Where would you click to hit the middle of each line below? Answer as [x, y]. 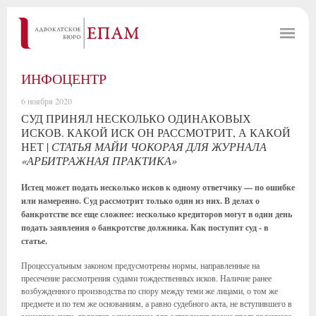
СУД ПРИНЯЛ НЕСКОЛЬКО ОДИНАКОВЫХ [136, 118]
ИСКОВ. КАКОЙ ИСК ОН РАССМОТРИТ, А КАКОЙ [156, 132]
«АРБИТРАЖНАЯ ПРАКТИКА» [99, 160]
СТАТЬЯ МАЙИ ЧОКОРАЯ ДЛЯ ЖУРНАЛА [159, 146]
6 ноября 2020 [47, 101]
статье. [34, 241]
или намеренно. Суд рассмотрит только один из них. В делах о [140, 201]
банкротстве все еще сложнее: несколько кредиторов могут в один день [157, 214]
